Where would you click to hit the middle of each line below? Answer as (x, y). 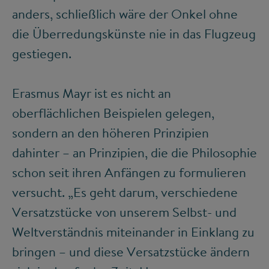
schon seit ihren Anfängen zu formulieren (129, 173)
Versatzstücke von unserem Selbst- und (124, 212)
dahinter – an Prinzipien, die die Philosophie (134, 153)
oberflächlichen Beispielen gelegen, (113, 113)
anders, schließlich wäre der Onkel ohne (125, 14)
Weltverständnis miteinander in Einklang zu (133, 232)
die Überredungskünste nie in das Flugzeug (134, 34)
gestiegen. (42, 54)
